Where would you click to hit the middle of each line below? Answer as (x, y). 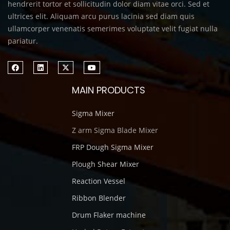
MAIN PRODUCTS (109, 90)
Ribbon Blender (99, 198)
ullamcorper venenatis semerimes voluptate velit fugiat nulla (113, 28)
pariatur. (23, 41)
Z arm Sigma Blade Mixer (115, 130)
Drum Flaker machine (109, 215)
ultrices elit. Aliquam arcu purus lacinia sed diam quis (101, 16)
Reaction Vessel (99, 181)
